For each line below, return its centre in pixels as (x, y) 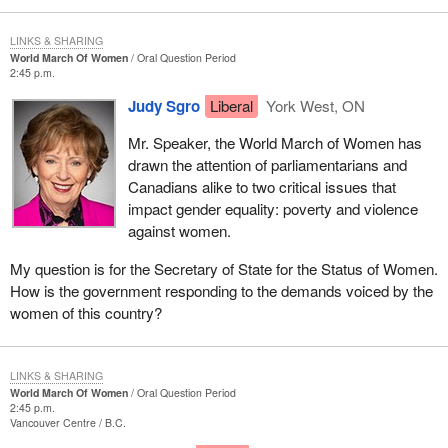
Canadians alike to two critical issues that (261, 187)
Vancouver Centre (54, 422)
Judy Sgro (163, 106)
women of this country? (85, 312)
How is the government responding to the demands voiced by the (221, 290)
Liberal (231, 106)
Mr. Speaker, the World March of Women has (274, 143)
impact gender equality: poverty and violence (272, 209)
